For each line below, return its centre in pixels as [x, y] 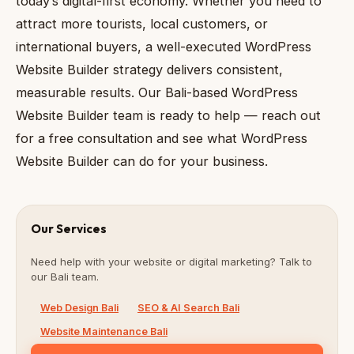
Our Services [69, 229]
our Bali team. [65, 276]
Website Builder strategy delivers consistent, [149, 70]
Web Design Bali [79, 308]
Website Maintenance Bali [104, 332]
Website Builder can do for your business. [142, 162]
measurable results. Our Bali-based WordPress [157, 93]
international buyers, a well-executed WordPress [164, 47]
